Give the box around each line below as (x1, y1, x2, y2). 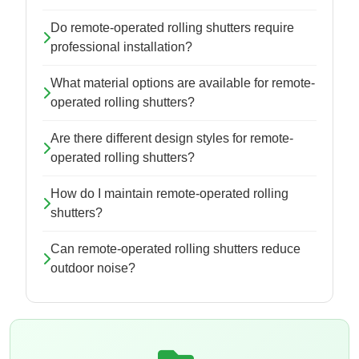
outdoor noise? (50, 261, 135, 276)
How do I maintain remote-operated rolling (50, 187, 288, 201)
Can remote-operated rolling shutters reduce (50, 242, 301, 256)
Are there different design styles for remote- (50, 131, 293, 146)
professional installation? (50, 40, 192, 54)
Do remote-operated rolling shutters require (50, 21, 294, 35)
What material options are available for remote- (50, 76, 315, 91)
